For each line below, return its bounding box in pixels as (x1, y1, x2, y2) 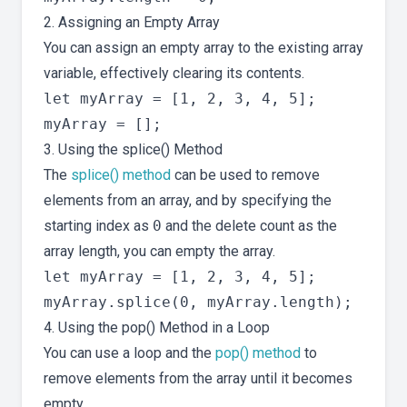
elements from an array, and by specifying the (44, 192, 332, 210)
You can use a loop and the (44, 344, 215, 362)
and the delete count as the (162, 217, 337, 235)
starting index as (44, 217, 153, 235)
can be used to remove (171, 166, 320, 184)
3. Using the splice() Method (44, 141, 223, 159)
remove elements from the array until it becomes (44, 370, 352, 388)
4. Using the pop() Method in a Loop (44, 319, 270, 337)
